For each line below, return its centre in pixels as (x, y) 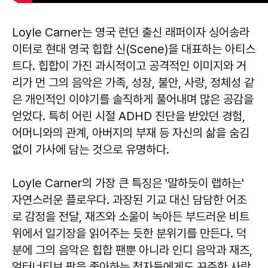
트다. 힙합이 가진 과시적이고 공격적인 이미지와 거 (129, 66)
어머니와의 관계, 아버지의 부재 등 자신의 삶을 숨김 (131, 133)
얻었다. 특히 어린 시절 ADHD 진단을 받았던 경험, (129, 116)
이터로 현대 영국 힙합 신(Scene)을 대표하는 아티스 (134, 49)
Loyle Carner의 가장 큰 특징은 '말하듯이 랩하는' (128, 183)
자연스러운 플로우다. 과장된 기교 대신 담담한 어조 (129, 200)
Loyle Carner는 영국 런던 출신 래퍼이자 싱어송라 (131, 32)
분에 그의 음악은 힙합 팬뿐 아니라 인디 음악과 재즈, (132, 250)
